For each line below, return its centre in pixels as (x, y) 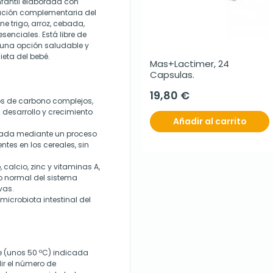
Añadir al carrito (210, 121)
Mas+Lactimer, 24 (190, 64)
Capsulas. (172, 75)
